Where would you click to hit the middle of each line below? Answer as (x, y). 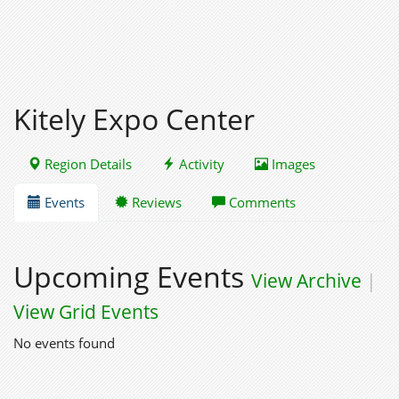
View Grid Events (86, 312)
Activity (200, 164)
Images (292, 164)
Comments (261, 202)
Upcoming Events (132, 277)
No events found (64, 343)
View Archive (306, 281)
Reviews (155, 202)
